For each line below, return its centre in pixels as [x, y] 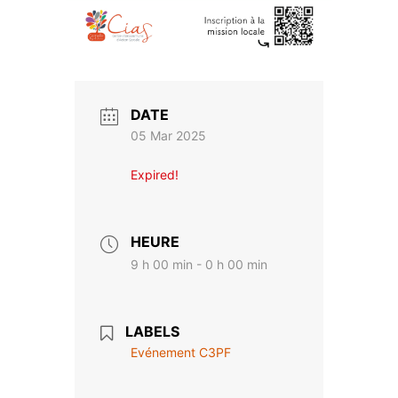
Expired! [155, 175]
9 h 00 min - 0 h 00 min [199, 265]
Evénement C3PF [181, 353]
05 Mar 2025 [168, 136]
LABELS [152, 332]
